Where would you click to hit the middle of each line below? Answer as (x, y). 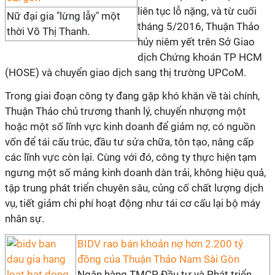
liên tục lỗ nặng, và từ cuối (197, 11)
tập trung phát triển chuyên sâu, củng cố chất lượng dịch (134, 188)
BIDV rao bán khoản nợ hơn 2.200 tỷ (160, 244)
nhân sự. (25, 219)
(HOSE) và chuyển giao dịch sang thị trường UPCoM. (126, 72)
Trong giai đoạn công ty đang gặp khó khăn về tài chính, (132, 96)
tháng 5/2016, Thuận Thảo (199, 26)
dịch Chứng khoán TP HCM (200, 57)
